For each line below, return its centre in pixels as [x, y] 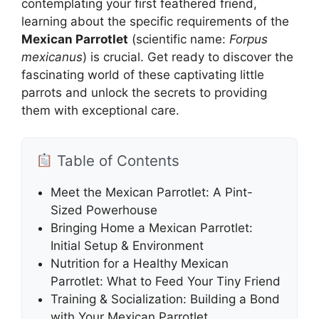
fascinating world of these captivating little [143, 74]
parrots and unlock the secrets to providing [144, 92]
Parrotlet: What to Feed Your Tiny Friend [166, 282]
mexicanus [52, 57]
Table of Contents [116, 161]
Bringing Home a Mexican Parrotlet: [152, 228]
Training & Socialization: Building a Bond [165, 299]
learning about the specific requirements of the [155, 21]
